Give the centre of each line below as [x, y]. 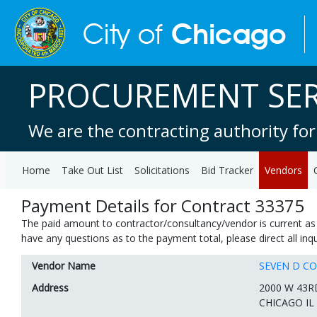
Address [50, 288]
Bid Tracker [227, 170]
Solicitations [162, 170]
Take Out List [92, 170]
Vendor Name [64, 266]
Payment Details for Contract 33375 [163, 206]
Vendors [283, 170]
